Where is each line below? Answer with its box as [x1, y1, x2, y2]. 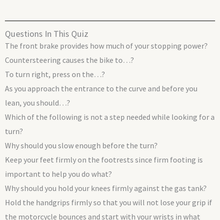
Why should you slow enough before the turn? [5, 140, 158, 151]
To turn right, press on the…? [5, 69, 105, 80]
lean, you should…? [5, 98, 70, 108]
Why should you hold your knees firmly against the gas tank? [5, 183, 207, 193]
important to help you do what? [5, 169, 112, 179]
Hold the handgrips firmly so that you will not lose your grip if [5, 197, 212, 208]
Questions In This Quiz [5, 28, 88, 40]
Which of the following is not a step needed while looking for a [5, 112, 215, 122]
